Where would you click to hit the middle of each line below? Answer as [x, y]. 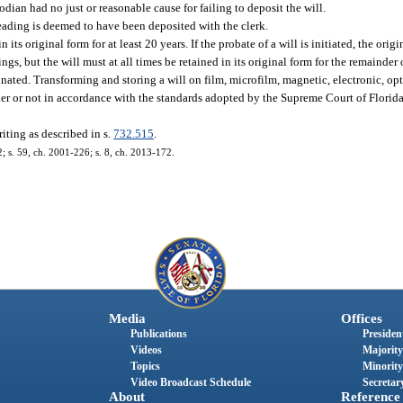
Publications [158, 333]
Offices [361, 318]
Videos [146, 349]
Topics [145, 366]
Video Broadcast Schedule [190, 382]
